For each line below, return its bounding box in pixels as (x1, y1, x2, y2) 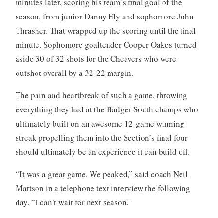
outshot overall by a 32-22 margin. (15, 67, 133, 79)
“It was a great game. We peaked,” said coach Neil (15, 168, 188, 180)
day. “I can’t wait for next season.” (15, 197, 132, 208)
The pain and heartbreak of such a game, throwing (15, 90, 187, 101)
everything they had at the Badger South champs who (15, 104, 198, 115)
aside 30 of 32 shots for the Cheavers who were (15, 53, 176, 65)
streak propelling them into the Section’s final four (15, 132, 188, 144)
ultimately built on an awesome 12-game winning (15, 118, 184, 129)
